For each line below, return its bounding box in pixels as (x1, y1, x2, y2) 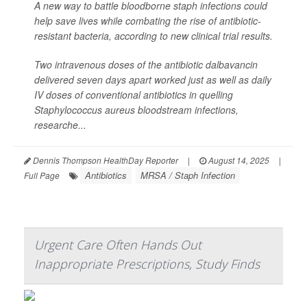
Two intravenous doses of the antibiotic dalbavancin (34, 58, 258, 71)
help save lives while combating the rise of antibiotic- (34, 14, 261, 27)
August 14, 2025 (206, 154, 269, 166)
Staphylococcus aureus (34, 103, 135, 116)
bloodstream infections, (135, 103, 238, 116)
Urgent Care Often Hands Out (34, 236, 201, 253)
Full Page (24, 169, 60, 181)
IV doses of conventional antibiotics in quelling (34, 88, 233, 101)
